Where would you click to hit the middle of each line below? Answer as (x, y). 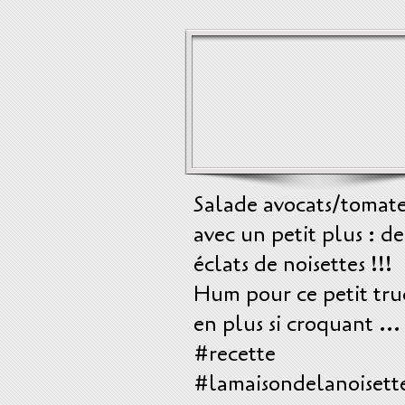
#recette (235, 354)
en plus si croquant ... (297, 324)
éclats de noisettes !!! (293, 264)
